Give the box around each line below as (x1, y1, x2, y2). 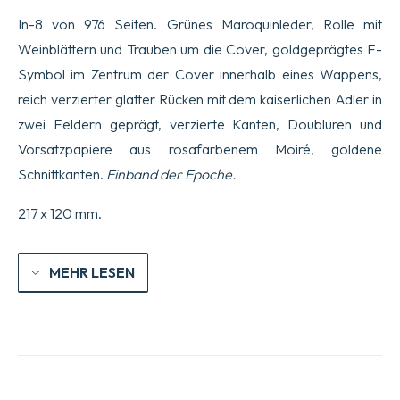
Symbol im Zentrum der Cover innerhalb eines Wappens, (18, 65, 382, 84)
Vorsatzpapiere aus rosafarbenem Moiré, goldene (18, 140, 382, 159)
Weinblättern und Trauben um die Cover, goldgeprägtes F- (18, 40, 382, 59)
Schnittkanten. (18, 165, 106, 184)
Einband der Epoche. (106, 165, 237, 184)
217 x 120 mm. (18, 204, 102, 223)
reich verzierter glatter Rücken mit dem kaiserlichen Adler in (18, 90, 382, 109)
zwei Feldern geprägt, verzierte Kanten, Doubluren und (18, 115, 382, 134)
